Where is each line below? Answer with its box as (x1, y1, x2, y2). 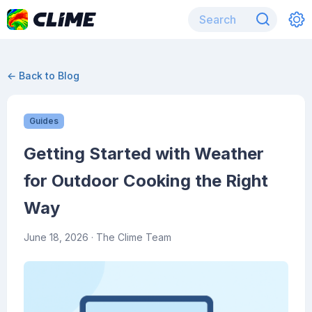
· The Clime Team (88, 231, 171, 243)
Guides (29, 116, 58, 126)
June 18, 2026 (24, 231, 88, 243)
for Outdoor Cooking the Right (24, 171, 268, 191)
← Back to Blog (7, 70, 79, 81)
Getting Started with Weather (24, 143, 264, 164)
